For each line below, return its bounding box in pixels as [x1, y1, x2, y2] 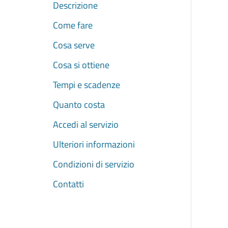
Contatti [53, 177, 84, 191]
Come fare [53, 18, 93, 32]
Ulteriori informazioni [53, 137, 135, 152]
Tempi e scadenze [53, 78, 120, 92]
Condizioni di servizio [53, 157, 134, 172]
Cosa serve [53, 38, 95, 52]
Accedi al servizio [53, 118, 119, 132]
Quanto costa [53, 98, 105, 112]
